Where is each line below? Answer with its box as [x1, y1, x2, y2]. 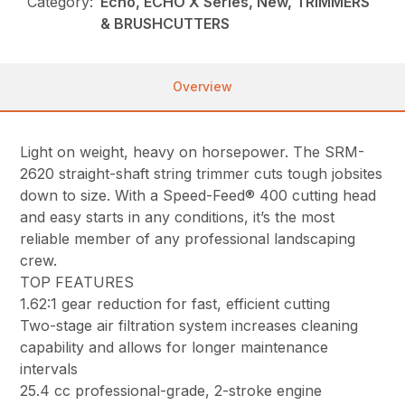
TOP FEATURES [20, 272, 135, 291]
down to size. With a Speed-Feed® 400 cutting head [20, 185, 377, 204]
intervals [20, 359, 79, 378]
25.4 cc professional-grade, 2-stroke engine [20, 381, 323, 400]
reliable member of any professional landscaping [20, 229, 356, 248]
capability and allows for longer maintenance [20, 337, 329, 356]
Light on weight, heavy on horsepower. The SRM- [20, 142, 365, 161]
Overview [173, 78, 232, 94]
